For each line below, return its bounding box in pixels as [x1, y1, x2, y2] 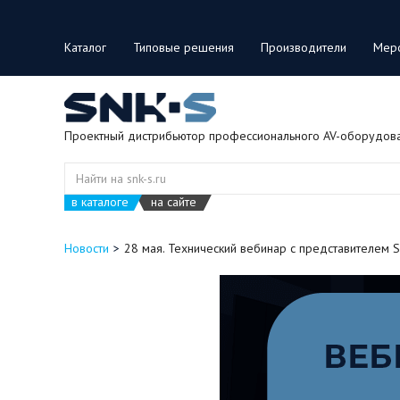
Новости [64, 240, 109, 256]
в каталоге [71, 194, 129, 210]
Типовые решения [133, 39, 234, 55]
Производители [261, 39, 346, 55]
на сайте [151, 194, 196, 210]
